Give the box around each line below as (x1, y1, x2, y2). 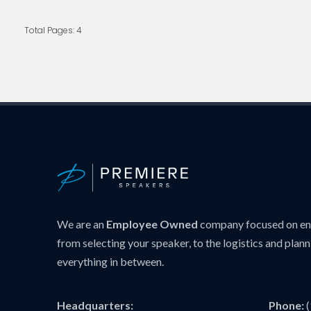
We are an (57, 217, 106, 230)
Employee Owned (106, 217, 198, 230)
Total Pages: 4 (24, 24, 82, 36)
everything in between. (57, 254, 164, 268)
